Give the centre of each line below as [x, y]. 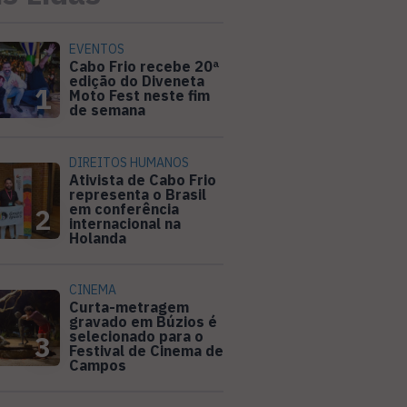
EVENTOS [97, 50]
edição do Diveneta [137, 81]
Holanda [98, 238]
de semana [107, 110]
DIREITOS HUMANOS [129, 163]
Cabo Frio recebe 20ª [144, 67]
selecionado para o [136, 337]
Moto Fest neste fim [139, 96]
